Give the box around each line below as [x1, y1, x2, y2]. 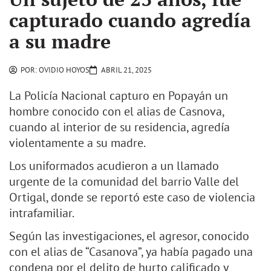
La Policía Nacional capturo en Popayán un [9, 88, 228, 104]
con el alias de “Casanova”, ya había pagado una [9, 244, 253, 260]
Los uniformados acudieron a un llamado [9, 158, 219, 174]
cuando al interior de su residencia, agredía [9, 119, 230, 135]
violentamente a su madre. [9, 135, 146, 151]
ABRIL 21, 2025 [101, 65, 152, 76]
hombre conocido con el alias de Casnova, [9, 103, 224, 120]
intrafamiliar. [9, 205, 74, 221]
